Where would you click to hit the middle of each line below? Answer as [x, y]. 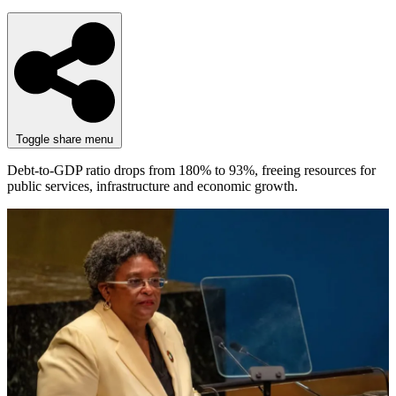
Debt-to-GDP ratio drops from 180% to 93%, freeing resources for [191, 170]
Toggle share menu [65, 139]
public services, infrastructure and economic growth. [152, 186]
